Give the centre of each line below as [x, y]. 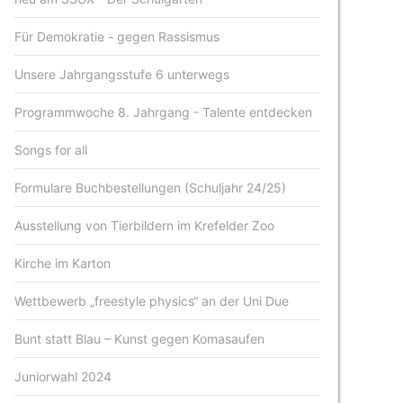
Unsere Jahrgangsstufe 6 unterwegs [122, 74]
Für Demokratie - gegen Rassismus [117, 36]
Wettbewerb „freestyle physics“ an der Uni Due [152, 301]
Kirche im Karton [63, 263]
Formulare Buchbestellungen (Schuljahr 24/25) [151, 188]
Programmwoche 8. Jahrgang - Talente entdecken [164, 112]
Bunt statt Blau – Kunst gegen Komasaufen [140, 339]
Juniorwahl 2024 [63, 376]
